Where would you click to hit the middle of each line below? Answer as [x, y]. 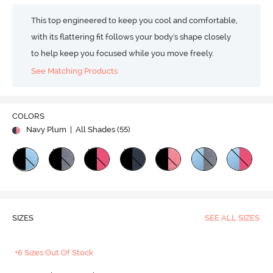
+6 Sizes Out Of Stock [54, 253]
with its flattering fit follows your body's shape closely [131, 37]
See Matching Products [75, 71]
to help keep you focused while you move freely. [123, 53]
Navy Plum [46, 130]
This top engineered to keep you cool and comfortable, [135, 20]
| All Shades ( [94, 130]
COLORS [28, 116]
